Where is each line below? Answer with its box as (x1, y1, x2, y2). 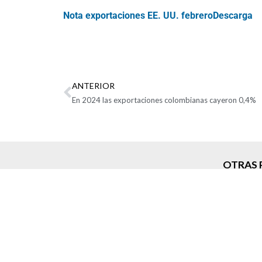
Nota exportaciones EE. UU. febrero (63, 10, 213, 22)
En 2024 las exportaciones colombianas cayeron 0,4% (72, 95, 256, 105)
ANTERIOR (72, 81, 115, 91)
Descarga (213, 10, 253, 22)
